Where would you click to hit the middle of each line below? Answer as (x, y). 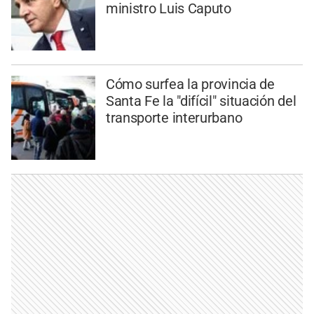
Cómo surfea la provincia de (190, 84)
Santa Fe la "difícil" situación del (201, 101)
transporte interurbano (174, 118)
